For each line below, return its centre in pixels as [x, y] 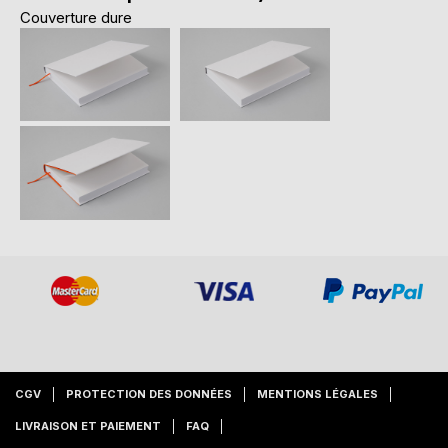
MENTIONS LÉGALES [317, 393]
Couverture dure [76, 17]
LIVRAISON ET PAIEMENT [88, 425]
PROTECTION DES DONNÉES [149, 393]
